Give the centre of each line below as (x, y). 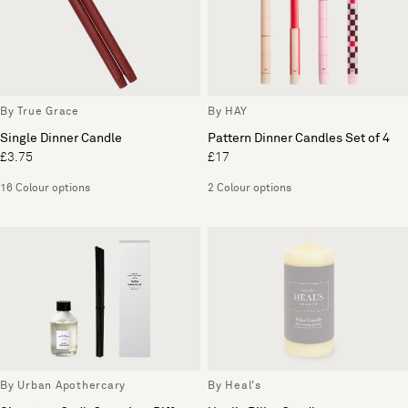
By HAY (228, 112)
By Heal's (235, 386)
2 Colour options (250, 189)
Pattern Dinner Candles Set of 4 (299, 139)
